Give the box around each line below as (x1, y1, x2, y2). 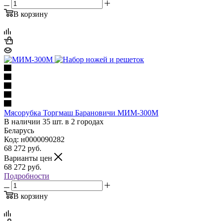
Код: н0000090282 (4, 135, 65, 144)
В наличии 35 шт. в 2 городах (4, 117, 104, 126)
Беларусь (4, 126, 34, 135)
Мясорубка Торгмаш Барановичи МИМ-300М (4, 108, 158, 117)
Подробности (4, 171, 49, 180)
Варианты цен (4, 153, 54, 162)
